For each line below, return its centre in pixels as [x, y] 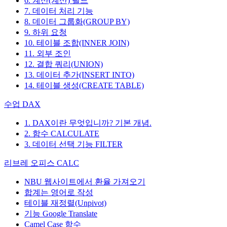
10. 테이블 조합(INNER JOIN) [77, 43]
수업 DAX [22, 104]
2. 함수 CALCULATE [62, 134]
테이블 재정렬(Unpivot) [65, 203]
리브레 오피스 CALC [42, 163]
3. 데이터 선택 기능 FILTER [73, 144]
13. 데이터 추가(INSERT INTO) [79, 75]
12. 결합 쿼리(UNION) [64, 64]
